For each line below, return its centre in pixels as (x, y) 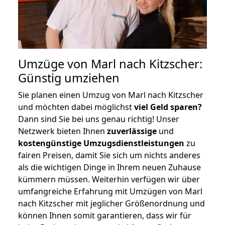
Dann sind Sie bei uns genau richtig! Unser (99, 119)
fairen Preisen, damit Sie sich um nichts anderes (109, 155)
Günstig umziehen (69, 78)
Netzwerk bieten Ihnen (63, 131)
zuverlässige (132, 131)
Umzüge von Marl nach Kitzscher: (110, 64)
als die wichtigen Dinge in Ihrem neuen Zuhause (109, 167)
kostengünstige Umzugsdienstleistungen (101, 143)
